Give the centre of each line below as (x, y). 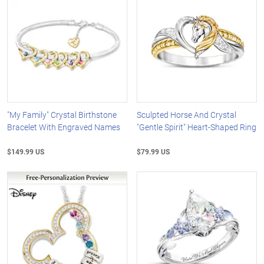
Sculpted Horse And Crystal (187, 114)
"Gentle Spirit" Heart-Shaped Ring (197, 127)
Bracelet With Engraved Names (64, 127)
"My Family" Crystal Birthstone (62, 114)
